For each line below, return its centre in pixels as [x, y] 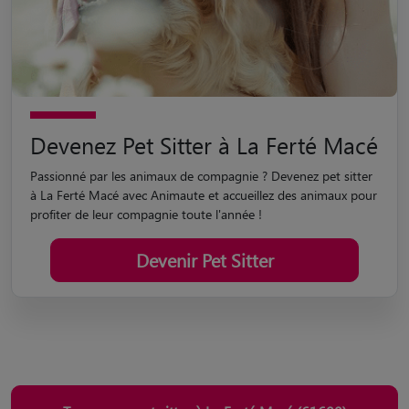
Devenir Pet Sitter [204, 259]
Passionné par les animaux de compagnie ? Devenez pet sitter [201, 175]
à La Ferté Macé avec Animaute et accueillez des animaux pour [204, 194]
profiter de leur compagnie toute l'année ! [146, 214]
